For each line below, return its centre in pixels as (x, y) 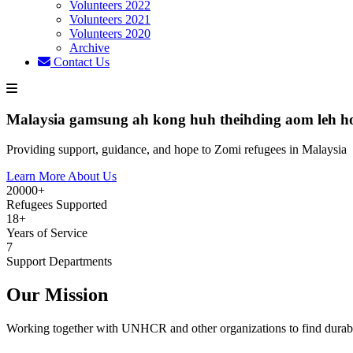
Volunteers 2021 (110, 19)
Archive (89, 47)
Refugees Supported (57, 205)
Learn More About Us (61, 176)
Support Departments (59, 262)
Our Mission (57, 295)
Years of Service (47, 233)
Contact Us (80, 61)
